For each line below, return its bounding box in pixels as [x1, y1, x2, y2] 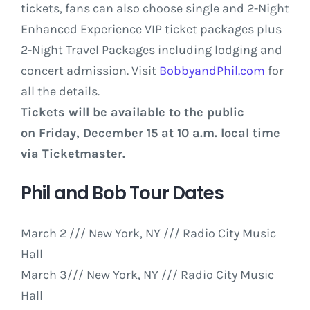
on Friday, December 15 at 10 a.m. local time [21, 125, 280, 141]
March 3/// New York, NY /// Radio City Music [21, 267, 274, 283]
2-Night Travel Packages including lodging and [21, 42, 282, 58]
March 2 [21, 226, 66, 241]
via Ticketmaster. [21, 146, 125, 162]
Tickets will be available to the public [21, 104, 244, 120]
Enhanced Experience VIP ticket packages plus [21, 21, 282, 37]
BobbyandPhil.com [159, 63, 265, 79]
